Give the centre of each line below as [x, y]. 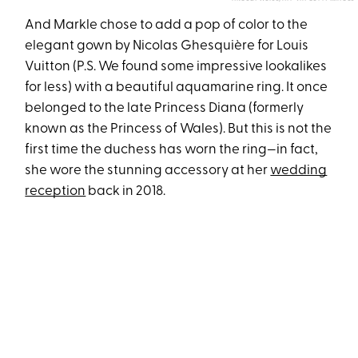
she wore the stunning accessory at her [148, 171]
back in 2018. [127, 192]
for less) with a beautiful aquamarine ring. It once [177, 88]
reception [56, 192]
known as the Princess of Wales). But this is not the [179, 129]
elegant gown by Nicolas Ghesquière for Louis [167, 46]
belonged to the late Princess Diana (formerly [165, 109]
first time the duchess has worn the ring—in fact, [172, 150]
